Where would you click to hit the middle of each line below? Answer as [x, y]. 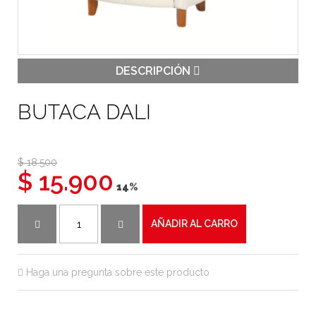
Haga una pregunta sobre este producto [116, 272]
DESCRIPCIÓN [154, 71]
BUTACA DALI [84, 112]
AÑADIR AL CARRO [194, 224]
